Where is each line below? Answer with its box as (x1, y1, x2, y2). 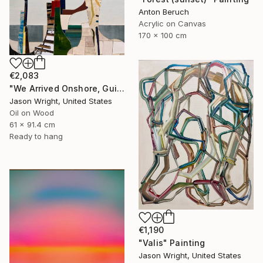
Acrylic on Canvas (139, 19, 206, 29)
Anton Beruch (139, 7, 189, 17)
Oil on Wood (9, 107, 54, 117)
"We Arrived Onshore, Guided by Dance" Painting (116, 83, 124, 93)
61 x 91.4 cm (9, 119, 55, 129)
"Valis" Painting (139, 237, 205, 248)
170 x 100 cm (139, 31, 187, 41)
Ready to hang (9, 131, 63, 141)
